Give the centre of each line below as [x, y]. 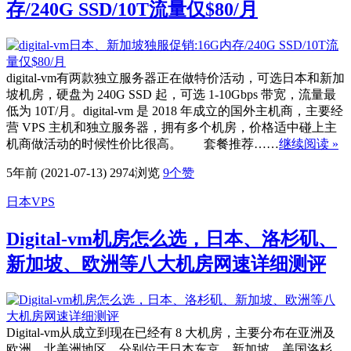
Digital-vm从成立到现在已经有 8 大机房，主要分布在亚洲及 [171, 332]
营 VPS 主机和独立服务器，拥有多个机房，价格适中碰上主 [172, 128]
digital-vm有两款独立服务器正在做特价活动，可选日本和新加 [175, 78]
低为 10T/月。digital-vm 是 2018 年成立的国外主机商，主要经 [175, 111]
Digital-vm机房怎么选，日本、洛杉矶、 [172, 239]
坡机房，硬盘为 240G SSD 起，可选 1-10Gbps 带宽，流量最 [171, 95]
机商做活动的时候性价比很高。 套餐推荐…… [143, 144]
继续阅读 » [309, 144]
